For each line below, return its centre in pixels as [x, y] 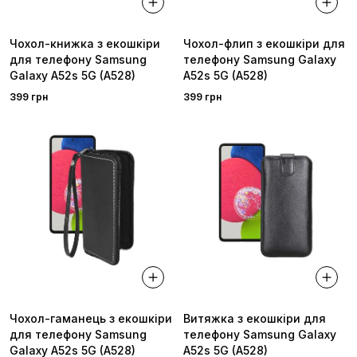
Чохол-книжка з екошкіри [85, 43]
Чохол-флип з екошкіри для [264, 43]
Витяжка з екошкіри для [255, 319]
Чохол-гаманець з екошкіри [91, 319]
